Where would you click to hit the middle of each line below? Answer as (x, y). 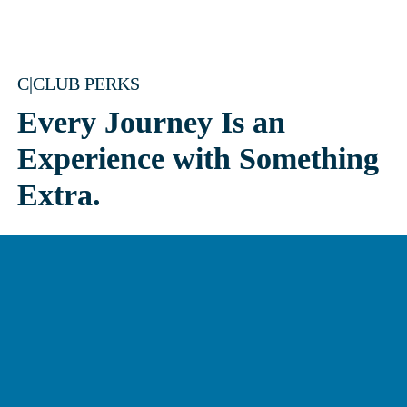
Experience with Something (199, 159)
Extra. (60, 195)
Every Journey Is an (152, 122)
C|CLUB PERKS (79, 84)
